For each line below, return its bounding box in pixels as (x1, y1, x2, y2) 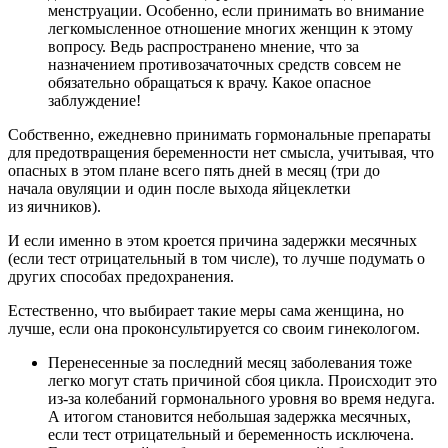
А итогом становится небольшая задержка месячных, (48, 407, 411, 425)
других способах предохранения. (8, 267, 234, 285)
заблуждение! (48, 91, 141, 109)
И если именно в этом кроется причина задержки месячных (8, 231, 417, 249)
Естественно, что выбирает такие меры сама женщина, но (8, 301, 404, 319)
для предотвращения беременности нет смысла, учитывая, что (8, 143, 434, 161)
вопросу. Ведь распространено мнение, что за (48, 37, 359, 55)
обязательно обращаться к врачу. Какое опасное (48, 73, 371, 91)
